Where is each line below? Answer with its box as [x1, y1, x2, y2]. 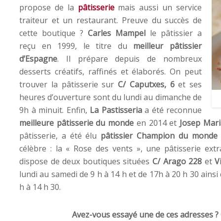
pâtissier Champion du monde [101, 130, 218, 141]
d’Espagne [19, 53, 57, 64]
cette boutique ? [19, 27, 88, 38]
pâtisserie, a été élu [19, 130, 101, 141]
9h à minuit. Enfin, [19, 104, 90, 115]
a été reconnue [145, 104, 202, 115]
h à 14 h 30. [19, 181, 61, 192]
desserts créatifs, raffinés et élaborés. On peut [19, 66, 202, 77]
